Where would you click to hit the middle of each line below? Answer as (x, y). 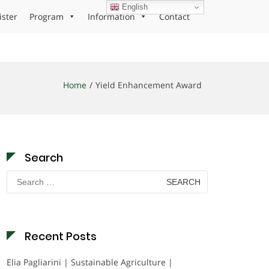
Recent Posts (61, 236)
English (134, 7)
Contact (174, 17)
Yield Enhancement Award (149, 85)
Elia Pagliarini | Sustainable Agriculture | (90, 262)
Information (111, 17)
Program (47, 17)
